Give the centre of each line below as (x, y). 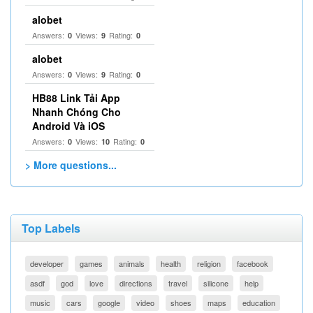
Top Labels (51, 228)
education (259, 303)
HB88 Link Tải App (76, 98)
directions (136, 283)
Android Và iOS (68, 126)
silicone (216, 283)
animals (132, 263)
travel (178, 283)
